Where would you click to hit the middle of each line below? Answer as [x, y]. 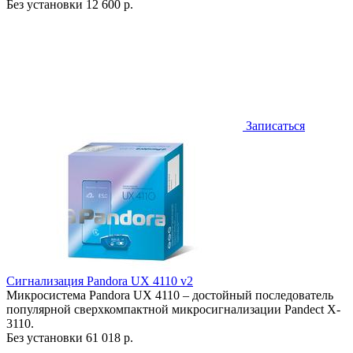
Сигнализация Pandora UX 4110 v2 [100, 281]
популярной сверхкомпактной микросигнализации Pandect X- [173, 310]
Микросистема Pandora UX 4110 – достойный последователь [170, 295]
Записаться [274, 126]
